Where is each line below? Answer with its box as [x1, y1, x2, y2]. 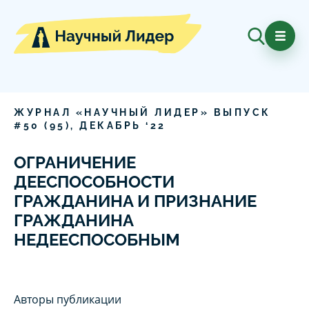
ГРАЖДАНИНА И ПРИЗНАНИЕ [14, 191, 257, 212]
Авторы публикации [14, 292, 121, 308]
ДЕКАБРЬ [79, 120, 141, 132]
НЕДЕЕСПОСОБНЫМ [14, 230, 180, 250]
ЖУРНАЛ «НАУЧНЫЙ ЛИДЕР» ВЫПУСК [14, 107, 271, 119]
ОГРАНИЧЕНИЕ [14, 152, 136, 173]
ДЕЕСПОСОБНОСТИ [14, 172, 175, 192]
